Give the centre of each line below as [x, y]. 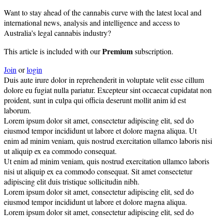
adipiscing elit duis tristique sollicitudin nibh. [72, 182]
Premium [117, 51]
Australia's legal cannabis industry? [57, 33]
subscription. [153, 51]
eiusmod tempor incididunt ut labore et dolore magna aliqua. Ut [100, 131]
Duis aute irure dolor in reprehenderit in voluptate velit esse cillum [104, 80]
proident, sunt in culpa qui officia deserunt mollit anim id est [95, 100]
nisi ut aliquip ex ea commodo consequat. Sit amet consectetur [98, 171]
